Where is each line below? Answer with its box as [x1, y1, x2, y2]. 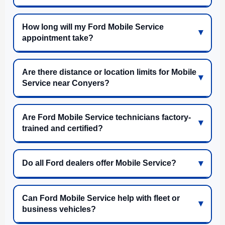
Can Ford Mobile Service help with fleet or [22, 193, 180, 202]
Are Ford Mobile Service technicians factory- [22, 113, 191, 122]
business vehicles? [22, 204, 96, 213]
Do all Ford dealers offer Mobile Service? [22, 159, 176, 168]
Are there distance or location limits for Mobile [22, 67, 196, 76]
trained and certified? [22, 124, 103, 133]
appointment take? [22, 33, 93, 42]
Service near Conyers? [22, 78, 109, 87]
